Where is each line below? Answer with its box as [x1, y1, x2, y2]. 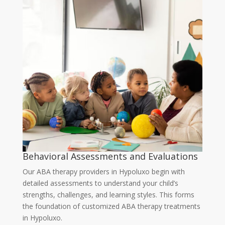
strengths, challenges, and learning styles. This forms [22, 189, 194, 199]
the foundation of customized [22, 201, 122, 211]
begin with [149, 166, 185, 176]
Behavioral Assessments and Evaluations [22, 150, 198, 162]
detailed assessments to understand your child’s [22, 178, 178, 188]
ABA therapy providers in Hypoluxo [36, 166, 150, 176]
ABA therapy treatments [121, 201, 200, 211]
